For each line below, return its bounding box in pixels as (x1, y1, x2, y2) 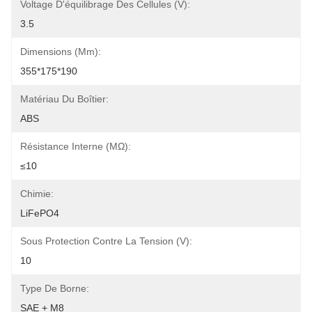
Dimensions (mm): (20, 46, 101, 57)
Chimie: (20, 188, 54, 199)
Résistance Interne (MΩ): (20, 141, 131, 152)
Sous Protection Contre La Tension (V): (20, 235, 192, 247)
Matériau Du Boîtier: (20, 93, 109, 104)
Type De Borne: (20, 283, 89, 294)
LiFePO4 (20, 208, 59, 219)
